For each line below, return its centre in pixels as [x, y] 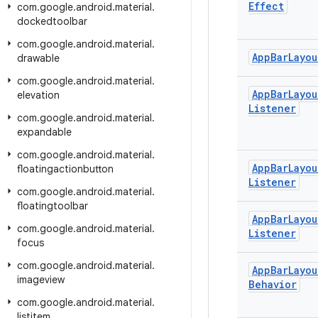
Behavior [273, 284]
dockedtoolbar [52, 21]
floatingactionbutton [65, 169]
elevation [38, 95]
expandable [44, 132]
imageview [41, 280]
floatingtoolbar [53, 206]
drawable [38, 58]
